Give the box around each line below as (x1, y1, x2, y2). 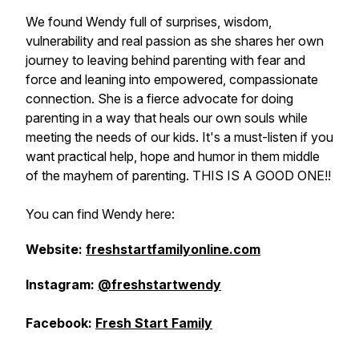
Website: (26, 241, 83, 257)
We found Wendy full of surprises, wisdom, (26, 14, 272, 30)
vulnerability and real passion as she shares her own (26, 33, 324, 49)
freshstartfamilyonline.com (86, 241, 260, 257)
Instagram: (26, 276, 95, 292)
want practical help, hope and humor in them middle (26, 148, 320, 164)
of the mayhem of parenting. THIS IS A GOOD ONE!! (26, 167, 331, 184)
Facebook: (26, 315, 95, 331)
